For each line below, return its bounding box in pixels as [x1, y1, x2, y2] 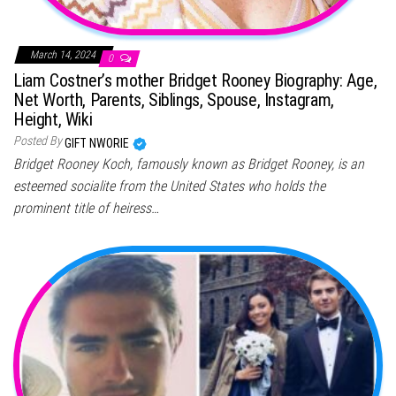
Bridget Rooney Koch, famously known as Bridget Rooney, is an [13, 155, 364, 172]
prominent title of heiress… [13, 199, 159, 217]
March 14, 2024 [30, 48, 98, 61]
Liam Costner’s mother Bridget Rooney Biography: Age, [13, 69, 377, 91]
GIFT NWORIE [65, 135, 132, 150]
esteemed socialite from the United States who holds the [13, 177, 325, 194]
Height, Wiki [13, 108, 93, 130]
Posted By [13, 133, 62, 148]
